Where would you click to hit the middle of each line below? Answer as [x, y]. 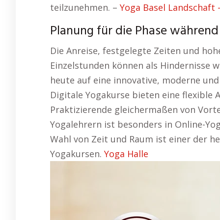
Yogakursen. [77, 154]
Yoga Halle [126, 154]
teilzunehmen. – [85, 8]
